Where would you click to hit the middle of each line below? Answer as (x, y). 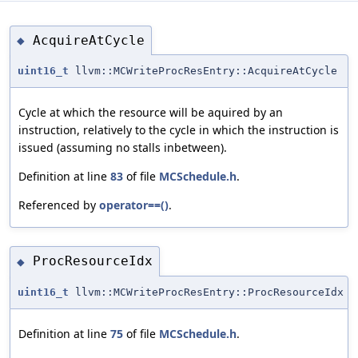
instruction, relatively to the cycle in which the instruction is (179, 130)
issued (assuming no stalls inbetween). (123, 148)
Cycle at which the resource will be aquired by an (151, 113)
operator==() (134, 205)
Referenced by (59, 205)
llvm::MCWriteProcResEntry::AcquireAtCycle (203, 71)
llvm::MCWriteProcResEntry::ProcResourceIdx (206, 292)
